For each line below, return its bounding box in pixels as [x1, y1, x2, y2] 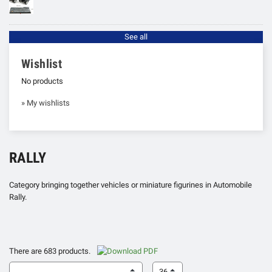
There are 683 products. [9, 246, 92, 256]
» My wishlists [21, 98, 70, 107]
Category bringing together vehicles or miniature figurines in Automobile [9, 180, 252, 189]
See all [124, 32, 148, 41]
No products [21, 76, 63, 86]
